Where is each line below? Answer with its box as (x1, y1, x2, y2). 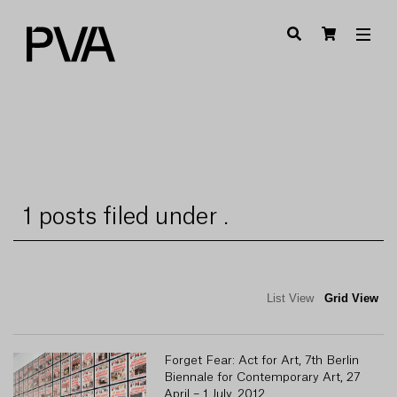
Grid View (324, 292, 378, 305)
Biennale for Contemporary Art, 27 (164, 371, 360, 384)
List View (267, 292, 314, 305)
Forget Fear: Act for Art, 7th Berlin (164, 354, 359, 367)
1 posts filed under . (22, 206, 229, 229)
